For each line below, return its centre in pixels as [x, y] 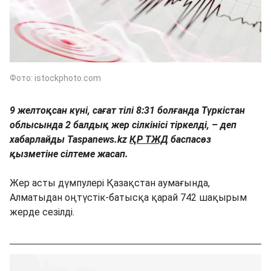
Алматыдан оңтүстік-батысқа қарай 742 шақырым [128, 197]
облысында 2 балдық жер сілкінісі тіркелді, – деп [123, 125]
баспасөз [190, 139]
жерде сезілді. [42, 212]
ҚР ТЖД [149, 139]
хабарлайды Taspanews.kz [70, 139]
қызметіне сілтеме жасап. [69, 154]
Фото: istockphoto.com [55, 78]
